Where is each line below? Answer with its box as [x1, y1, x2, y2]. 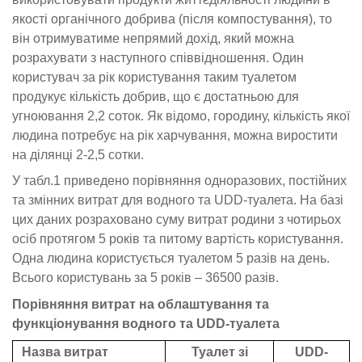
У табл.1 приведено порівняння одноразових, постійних [12, 174, 347, 188]
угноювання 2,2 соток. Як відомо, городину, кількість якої [12, 108, 350, 123]
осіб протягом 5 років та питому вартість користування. [12, 232, 343, 246]
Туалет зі [191, 345, 248, 360]
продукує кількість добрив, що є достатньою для [12, 89, 299, 103]
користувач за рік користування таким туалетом [12, 69, 297, 84]
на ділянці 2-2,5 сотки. [12, 147, 144, 162]
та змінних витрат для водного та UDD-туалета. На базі [12, 193, 343, 208]
